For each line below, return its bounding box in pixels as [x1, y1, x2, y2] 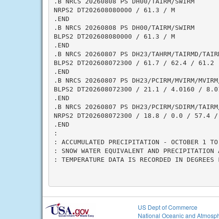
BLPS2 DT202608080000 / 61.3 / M [53, 32, 175, 40]
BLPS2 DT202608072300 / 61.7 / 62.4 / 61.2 [53, 59, 214, 66]
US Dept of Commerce [138, 203, 197, 211]
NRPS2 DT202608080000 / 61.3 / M [53, 6, 175, 14]
